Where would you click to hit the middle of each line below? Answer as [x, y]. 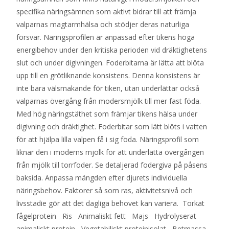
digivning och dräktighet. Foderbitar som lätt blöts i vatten [112, 127]
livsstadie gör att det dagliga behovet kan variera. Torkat [110, 203]
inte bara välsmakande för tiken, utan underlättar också [108, 88]
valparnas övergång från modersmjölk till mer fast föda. [109, 101]
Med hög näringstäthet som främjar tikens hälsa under [107, 114]
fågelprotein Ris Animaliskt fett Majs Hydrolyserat [106, 216]
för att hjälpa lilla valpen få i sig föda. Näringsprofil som [108, 140]
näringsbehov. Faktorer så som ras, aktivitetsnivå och [105, 191]
